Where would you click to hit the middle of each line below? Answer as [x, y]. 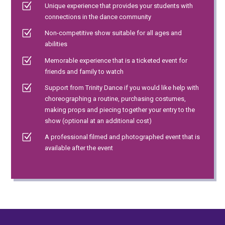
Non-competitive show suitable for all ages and [113, 33]
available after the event [79, 148]
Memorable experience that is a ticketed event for [116, 60]
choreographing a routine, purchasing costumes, [115, 99]
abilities [56, 44]
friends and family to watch [84, 71]
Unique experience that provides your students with [119, 6]
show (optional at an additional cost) [98, 121]
